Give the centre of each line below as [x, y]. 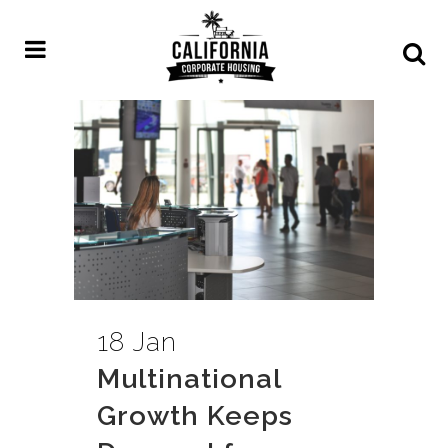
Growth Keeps [195, 415]
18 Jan [137, 341]
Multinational [189, 378]
